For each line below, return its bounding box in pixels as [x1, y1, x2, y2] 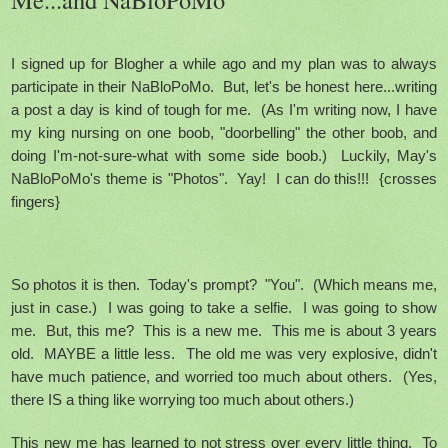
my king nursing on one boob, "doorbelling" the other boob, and [11, 123, 437, 141]
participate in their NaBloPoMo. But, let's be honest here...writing [11, 77, 437, 95]
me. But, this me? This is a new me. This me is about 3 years [11, 321, 437, 339]
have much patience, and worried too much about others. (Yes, [11, 367, 437, 385]
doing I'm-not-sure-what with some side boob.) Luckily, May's [11, 146, 437, 164]
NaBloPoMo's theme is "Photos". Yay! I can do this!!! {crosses [11, 169, 437, 187]
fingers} [11, 192, 60, 210]
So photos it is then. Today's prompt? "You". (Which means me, [11, 275, 437, 293]
